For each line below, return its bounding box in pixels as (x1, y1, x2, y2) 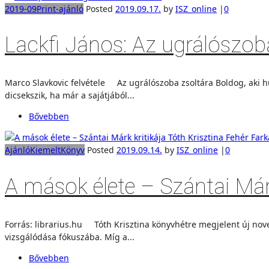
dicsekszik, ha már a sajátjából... (5, 89, 134, 101)
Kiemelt (30, 144, 61, 156)
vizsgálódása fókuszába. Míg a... (5, 231, 134, 243)
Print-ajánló (37, 2, 83, 14)
